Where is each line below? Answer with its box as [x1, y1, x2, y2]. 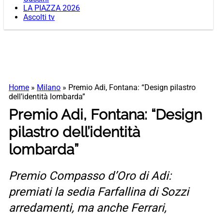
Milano [37, 83, 61, 93]
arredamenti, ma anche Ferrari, [9, 201, 167, 215]
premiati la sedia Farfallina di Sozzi [9, 185, 189, 199]
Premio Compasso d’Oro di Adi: [9, 169, 171, 183]
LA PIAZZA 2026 [23, 3, 80, 13]
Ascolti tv [23, 13, 55, 22]
